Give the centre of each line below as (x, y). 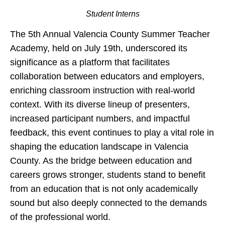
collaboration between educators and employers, (107, 77)
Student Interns (113, 14)
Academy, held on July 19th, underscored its (99, 48)
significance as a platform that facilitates (90, 63)
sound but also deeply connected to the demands (108, 203)
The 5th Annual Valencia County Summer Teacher (110, 34)
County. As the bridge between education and (101, 161)
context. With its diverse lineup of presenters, (100, 105)
